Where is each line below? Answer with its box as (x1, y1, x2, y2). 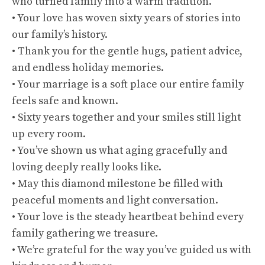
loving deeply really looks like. (12, 160, 161, 174)
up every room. (12, 127, 86, 141)
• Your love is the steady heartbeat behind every (12, 210, 244, 224)
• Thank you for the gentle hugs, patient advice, (12, 44, 243, 58)
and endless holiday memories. (12, 61, 164, 75)
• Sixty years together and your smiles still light (12, 111, 241, 124)
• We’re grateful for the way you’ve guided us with (12, 243, 251, 257)
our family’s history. (12, 28, 108, 41)
